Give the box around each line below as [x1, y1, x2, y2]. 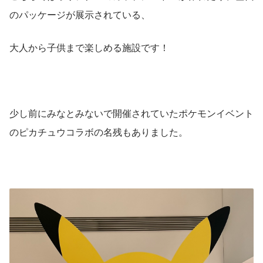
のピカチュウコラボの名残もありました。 [9, 124, 188, 139]
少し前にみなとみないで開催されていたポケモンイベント [9, 106, 254, 120]
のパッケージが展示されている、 [9, 7, 150, 21]
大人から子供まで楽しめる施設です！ [9, 40, 169, 54]
